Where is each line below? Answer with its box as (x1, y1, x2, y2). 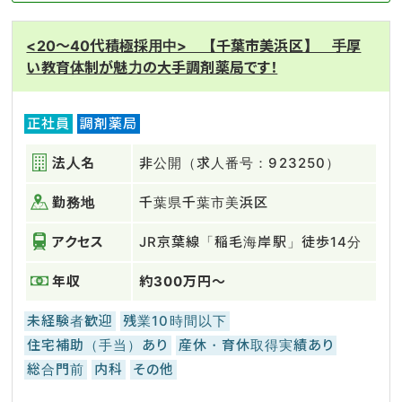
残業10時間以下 (123, 312, 227, 329)
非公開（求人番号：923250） (139, 154, 340, 171)
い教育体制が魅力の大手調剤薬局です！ (26, 58, 278, 76)
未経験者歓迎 (27, 312, 114, 329)
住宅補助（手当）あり (27, 336, 169, 354)
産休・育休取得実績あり (178, 336, 335, 354)
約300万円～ (139, 273, 227, 290)
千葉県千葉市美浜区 (139, 194, 269, 211)
